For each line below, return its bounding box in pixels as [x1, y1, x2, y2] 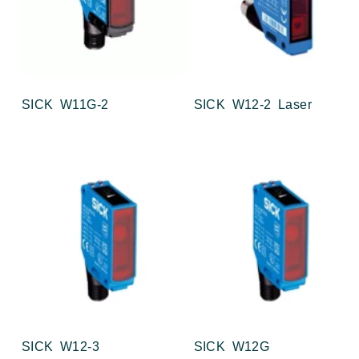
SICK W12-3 [22, 339, 99, 353]
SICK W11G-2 [22, 98, 109, 112]
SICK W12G [193, 339, 270, 353]
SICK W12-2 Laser [193, 98, 312, 112]
